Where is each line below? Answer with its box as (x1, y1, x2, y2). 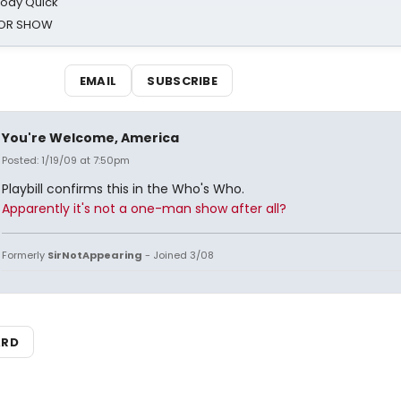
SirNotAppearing (47, 248, 142, 262)
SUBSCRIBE (147, 72, 218, 90)
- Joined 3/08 (141, 248, 214, 262)
